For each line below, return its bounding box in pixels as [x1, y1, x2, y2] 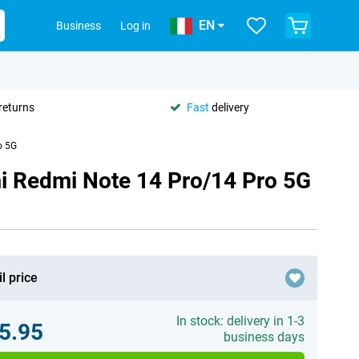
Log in [120, 19, 151, 32]
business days [223, 329, 305, 345]
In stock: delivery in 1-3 [175, 313, 305, 329]
